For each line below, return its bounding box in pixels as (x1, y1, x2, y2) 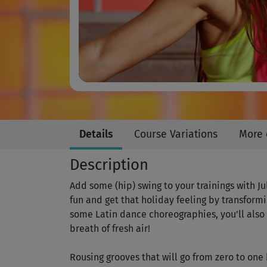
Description (70, 156, 148, 175)
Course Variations (134, 128, 218, 141)
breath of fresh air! (70, 223, 150, 235)
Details (79, 128, 113, 141)
